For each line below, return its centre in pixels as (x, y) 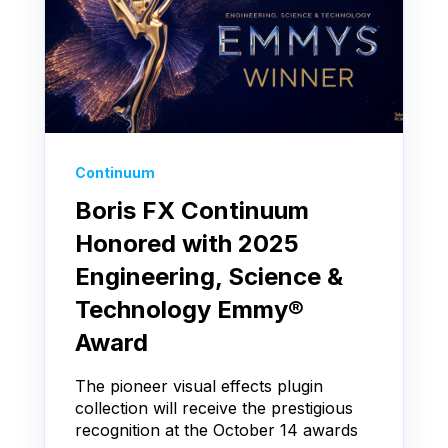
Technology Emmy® (189, 310)
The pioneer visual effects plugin (199, 386)
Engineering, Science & (209, 277)
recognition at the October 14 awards (216, 430)
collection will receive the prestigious (214, 408)
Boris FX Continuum (192, 211)
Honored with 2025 (187, 244)
